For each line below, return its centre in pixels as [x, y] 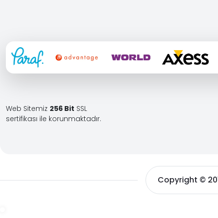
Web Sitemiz [28, 109]
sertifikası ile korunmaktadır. [54, 119]
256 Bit [62, 109]
